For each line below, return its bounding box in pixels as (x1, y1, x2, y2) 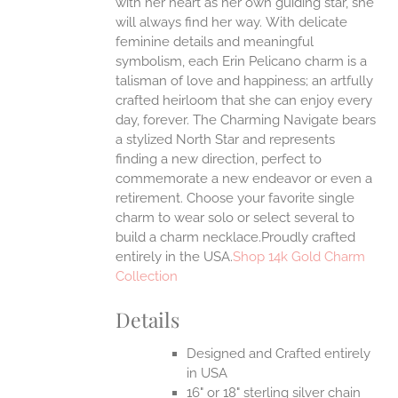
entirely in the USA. (115, 249, 234, 266)
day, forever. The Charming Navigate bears (115, 112, 377, 129)
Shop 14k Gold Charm (233, 249, 366, 266)
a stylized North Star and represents (115, 131, 336, 148)
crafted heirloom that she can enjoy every (115, 92, 373, 109)
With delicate (266, 14, 348, 31)
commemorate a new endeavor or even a (115, 171, 373, 187)
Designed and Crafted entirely (187, 345, 371, 362)
